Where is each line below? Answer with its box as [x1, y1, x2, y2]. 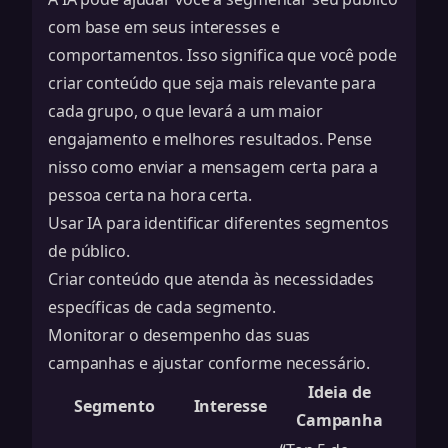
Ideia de [308, 381, 371, 403]
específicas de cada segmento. [48, 296, 276, 318]
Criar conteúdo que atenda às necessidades [48, 268, 375, 290]
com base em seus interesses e [48, 16, 280, 38]
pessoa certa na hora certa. [48, 184, 252, 206]
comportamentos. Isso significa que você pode [48, 44, 397, 66]
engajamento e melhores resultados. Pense [48, 128, 373, 150]
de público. [48, 240, 130, 262]
